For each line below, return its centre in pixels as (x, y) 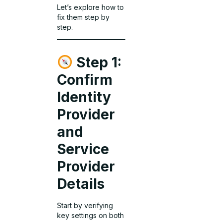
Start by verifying (85, 206)
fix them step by (83, 17)
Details (81, 184)
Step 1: (97, 63)
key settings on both (91, 216)
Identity (84, 97)
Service (83, 149)
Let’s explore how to (91, 7)
